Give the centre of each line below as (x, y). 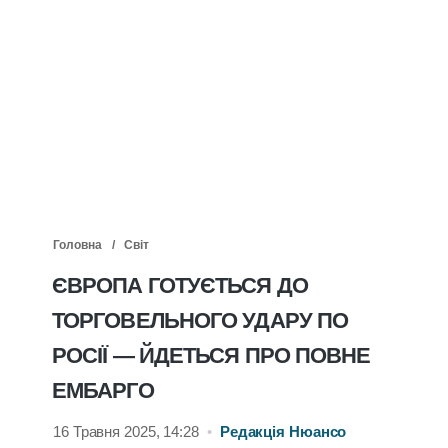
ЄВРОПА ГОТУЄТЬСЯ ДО (179, 285)
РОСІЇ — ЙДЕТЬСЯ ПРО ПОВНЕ (211, 355)
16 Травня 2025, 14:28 (126, 432)
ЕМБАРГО (102, 390)
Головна (77, 245)
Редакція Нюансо (283, 432)
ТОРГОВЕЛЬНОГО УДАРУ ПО (200, 320)
